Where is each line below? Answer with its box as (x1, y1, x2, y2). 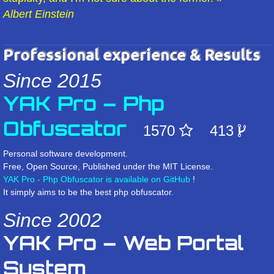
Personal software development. (3, 149, 128, 158)
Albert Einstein (3, 8, 74, 20)
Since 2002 (3, 209, 102, 231)
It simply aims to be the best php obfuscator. (3, 187, 174, 197)
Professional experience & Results (3, 46, 261, 64)
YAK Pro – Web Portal (3, 235, 244, 255)
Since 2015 (3, 70, 102, 92)
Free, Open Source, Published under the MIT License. (3, 161, 213, 171)
